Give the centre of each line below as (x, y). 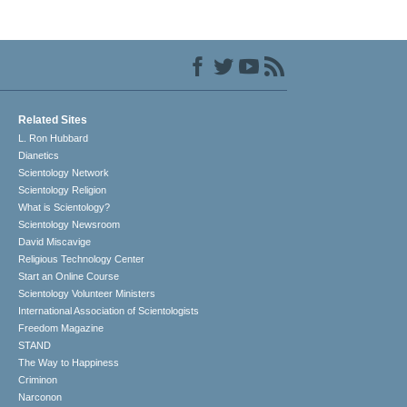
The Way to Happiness (69, 363)
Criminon (38, 380)
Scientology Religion (63, 190)
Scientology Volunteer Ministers (87, 294)
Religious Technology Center (82, 259)
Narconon (40, 397)
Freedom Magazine (61, 328)
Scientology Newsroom (69, 225)
